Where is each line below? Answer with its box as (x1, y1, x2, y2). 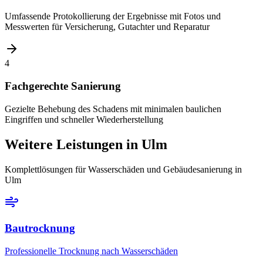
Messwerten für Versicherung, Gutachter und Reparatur (5, 22, 210, 32)
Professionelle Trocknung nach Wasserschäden (5, 246, 178, 256)
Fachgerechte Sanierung (5, 80, 121, 93)
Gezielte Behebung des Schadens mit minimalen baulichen (5, 103, 221, 114)
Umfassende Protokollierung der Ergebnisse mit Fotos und (5, 11, 221, 22)
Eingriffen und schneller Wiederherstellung (5, 114, 163, 124)
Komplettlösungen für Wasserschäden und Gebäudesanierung (5, 164, 232, 174)
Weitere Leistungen (5, 136, 123, 152)
